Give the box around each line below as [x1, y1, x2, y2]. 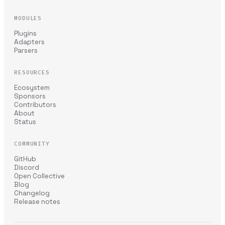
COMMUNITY [14, 140, 50, 148]
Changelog [14, 189, 50, 197]
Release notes [14, 197, 60, 206]
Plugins [14, 29, 37, 38]
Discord [14, 163, 39, 172]
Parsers [14, 46, 38, 55]
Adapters [14, 38, 45, 46]
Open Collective [14, 172, 65, 180]
